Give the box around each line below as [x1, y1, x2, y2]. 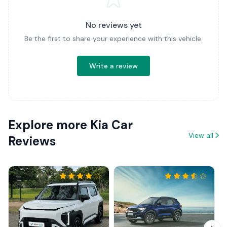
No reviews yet [85, 19, 142, 30]
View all [188, 130, 214, 140]
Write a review [89, 61, 138, 70]
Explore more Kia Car [8, 117, 133, 133]
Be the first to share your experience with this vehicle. [24, 33, 203, 43]
